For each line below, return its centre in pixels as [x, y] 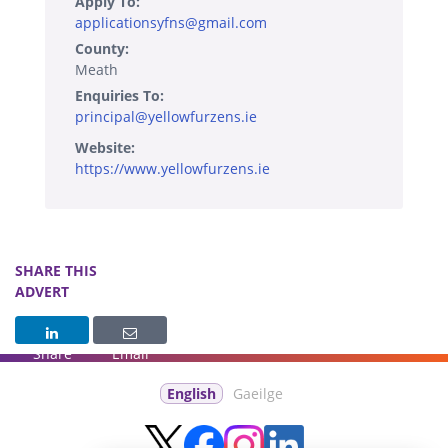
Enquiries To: [119, 95]
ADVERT [42, 291]
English [191, 393]
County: [102, 48]
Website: [105, 147]
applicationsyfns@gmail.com [171, 22]
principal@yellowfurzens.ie [166, 116]
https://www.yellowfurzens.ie [172, 168]
